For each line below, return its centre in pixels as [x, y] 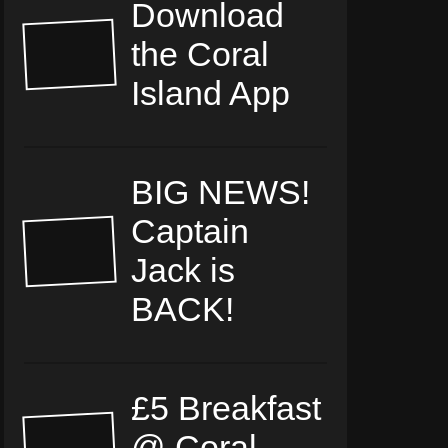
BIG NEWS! [221, 192]
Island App [211, 93]
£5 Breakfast [226, 408]
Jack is [183, 270]
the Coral [200, 54]
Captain [190, 231]
